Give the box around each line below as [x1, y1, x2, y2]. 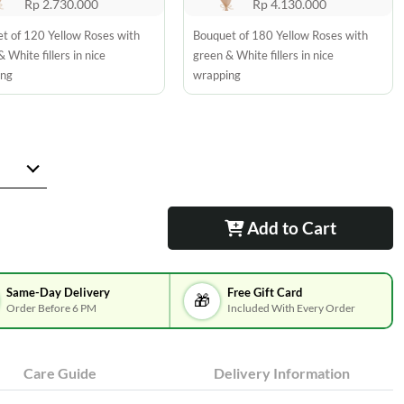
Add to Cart [243, 217, 336, 238]
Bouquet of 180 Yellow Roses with [192, 28, 368, 42]
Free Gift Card [227, 285, 303, 299]
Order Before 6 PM [5, 301, 96, 314]
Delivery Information [214, 364, 351, 381]
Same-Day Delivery [5, 285, 110, 299]
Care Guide [23, 364, 96, 381]
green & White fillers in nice [192, 48, 334, 62]
